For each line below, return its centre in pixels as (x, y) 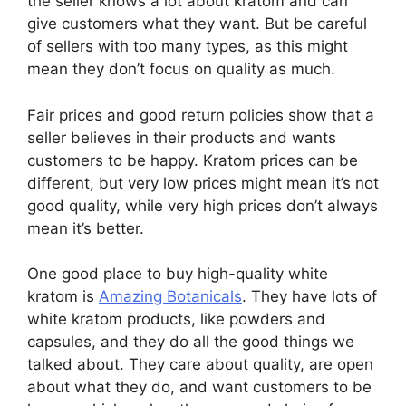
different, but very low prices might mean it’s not (203, 183)
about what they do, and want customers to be (199, 387)
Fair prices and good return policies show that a (201, 115)
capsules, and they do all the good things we (191, 342)
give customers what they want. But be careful (197, 24)
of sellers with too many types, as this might (188, 46)
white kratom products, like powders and (176, 319)
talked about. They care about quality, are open (200, 364)
